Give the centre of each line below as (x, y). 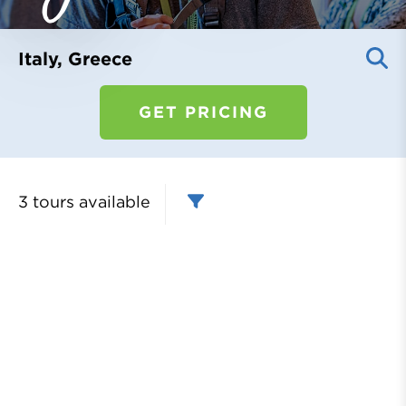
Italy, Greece (75, 59)
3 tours (46, 201)
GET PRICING (203, 112)
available (112, 201)
